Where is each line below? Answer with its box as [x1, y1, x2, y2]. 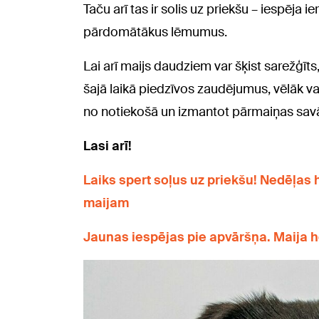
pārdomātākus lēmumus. [83, 23, 227, 41]
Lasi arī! [83, 137, 132, 155]
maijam [83, 194, 129, 211]
